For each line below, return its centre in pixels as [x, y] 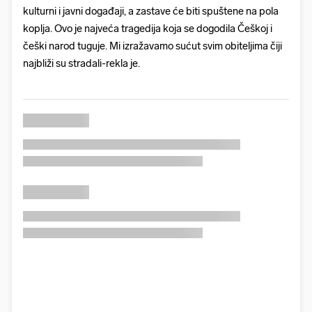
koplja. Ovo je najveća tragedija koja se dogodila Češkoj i [148, 29]
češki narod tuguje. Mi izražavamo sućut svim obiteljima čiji [153, 46]
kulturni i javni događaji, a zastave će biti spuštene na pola [151, 11]
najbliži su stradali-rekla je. [81, 64]
